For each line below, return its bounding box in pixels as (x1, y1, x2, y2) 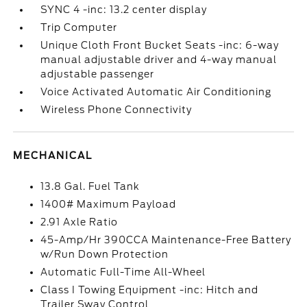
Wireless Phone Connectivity (40, 104, 193, 115)
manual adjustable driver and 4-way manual (40, 54, 278, 65)
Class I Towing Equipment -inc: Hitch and (40, 284, 259, 295)
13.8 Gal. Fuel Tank (40, 181, 140, 192)
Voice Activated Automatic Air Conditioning (40, 86, 272, 97)
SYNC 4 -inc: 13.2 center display (40, 4, 208, 15)
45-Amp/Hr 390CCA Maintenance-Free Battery (40, 234, 292, 245)
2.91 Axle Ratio (40, 217, 119, 228)
